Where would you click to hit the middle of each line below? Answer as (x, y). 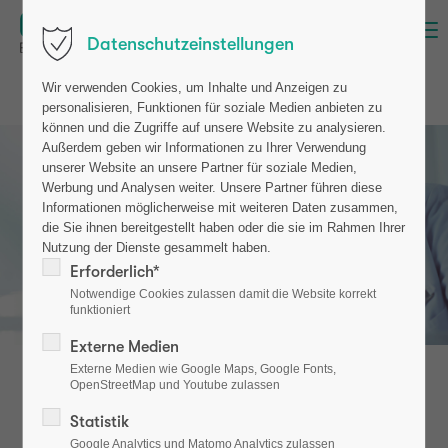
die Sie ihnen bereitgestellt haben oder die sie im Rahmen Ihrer (224, 227)
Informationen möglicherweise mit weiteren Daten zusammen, (220, 207)
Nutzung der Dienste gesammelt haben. (157, 247)
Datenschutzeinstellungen (191, 44)
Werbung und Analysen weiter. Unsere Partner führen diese (212, 187)
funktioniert (100, 310)
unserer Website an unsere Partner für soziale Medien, (200, 167)
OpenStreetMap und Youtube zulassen (175, 385)
